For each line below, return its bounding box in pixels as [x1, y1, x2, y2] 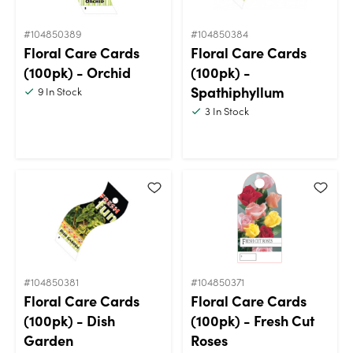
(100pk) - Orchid [24, 61, 131, 82]
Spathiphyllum [190, 81, 284, 102]
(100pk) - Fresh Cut [190, 310, 314, 330]
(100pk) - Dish [24, 310, 115, 330]
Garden [24, 329, 73, 350]
